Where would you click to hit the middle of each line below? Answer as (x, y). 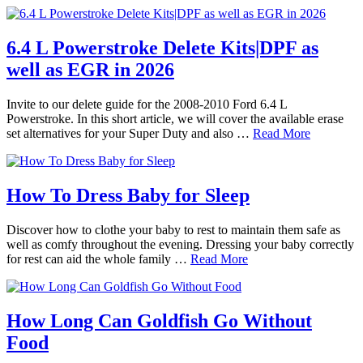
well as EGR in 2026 (90, 70)
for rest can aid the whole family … (98, 259)
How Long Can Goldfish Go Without (159, 320)
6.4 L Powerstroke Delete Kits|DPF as (162, 48)
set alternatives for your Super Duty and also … (130, 134)
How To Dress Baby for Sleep (128, 196)
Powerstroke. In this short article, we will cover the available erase (175, 119)
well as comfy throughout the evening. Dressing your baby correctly (180, 245)
